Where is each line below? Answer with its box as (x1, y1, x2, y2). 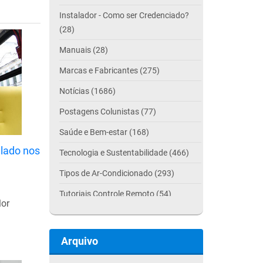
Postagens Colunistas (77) (59, 107, 156, 116)
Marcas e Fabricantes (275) (59, 66, 160, 75)
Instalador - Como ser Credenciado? (59, 11, 189, 20)
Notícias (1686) (59, 86, 116, 96)
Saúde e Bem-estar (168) (59, 127, 149, 137)
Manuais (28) (59, 45, 108, 55)
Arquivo (60, 235, 98, 247)
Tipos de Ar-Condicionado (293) (59, 168, 174, 178)
